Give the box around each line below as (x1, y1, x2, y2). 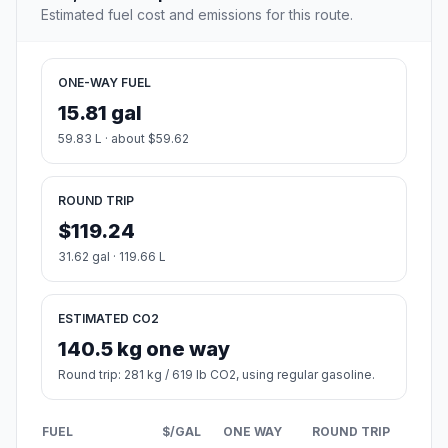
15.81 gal (58, 100, 142, 125)
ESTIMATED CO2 (58, 310, 159, 326)
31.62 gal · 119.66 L (58, 248, 166, 264)
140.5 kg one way (58, 336, 230, 361)
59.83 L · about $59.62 (58, 130, 189, 146)
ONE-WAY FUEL (58, 74, 151, 90)
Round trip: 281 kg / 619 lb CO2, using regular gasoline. (58, 366, 375, 382)
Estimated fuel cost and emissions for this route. (41, 5, 353, 23)
